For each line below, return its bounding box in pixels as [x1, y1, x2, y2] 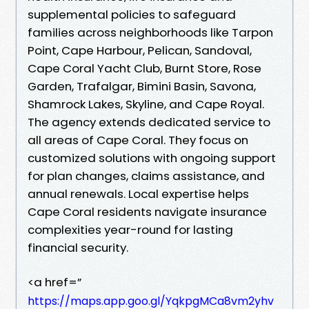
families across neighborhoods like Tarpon [28, 23, 273, 41]
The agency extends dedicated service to [28, 113, 270, 130]
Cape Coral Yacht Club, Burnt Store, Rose [28, 59, 261, 77]
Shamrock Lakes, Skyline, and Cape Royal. [28, 95, 264, 112]
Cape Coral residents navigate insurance [28, 203, 267, 220]
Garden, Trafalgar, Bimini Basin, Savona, [28, 77, 256, 94]
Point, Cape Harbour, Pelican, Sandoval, [28, 41, 252, 59]
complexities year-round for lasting [28, 221, 233, 238]
